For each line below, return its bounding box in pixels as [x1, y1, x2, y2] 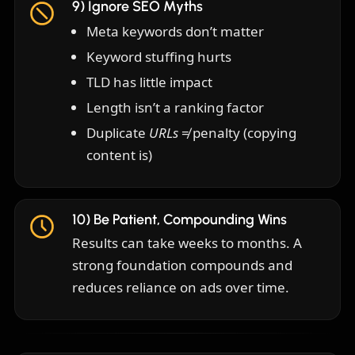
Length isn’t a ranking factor [86, 98, 264, 117]
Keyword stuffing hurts [86, 48, 231, 67]
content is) [86, 146, 152, 165]
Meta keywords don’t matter [86, 22, 264, 41]
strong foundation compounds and [72, 256, 292, 275]
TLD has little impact [86, 73, 212, 92]
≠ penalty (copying [178, 124, 296, 143]
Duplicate [86, 124, 149, 143]
